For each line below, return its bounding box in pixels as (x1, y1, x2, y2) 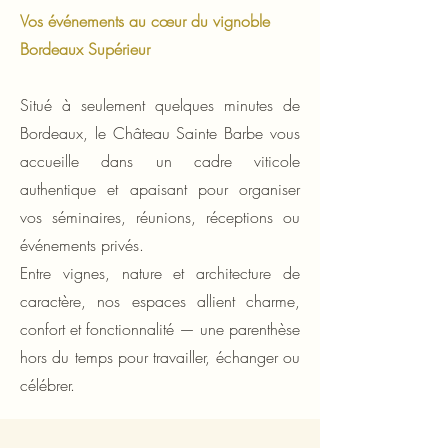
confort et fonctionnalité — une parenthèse (20, 317, 300, 340)
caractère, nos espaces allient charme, (20, 289, 300, 312)
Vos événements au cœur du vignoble (20, 9, 270, 32)
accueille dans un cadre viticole (20, 149, 300, 172)
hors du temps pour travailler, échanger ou (20, 345, 300, 368)
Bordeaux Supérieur (20, 37, 150, 60)
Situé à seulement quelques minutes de (20, 93, 300, 116)
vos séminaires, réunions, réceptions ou (20, 205, 300, 228)
